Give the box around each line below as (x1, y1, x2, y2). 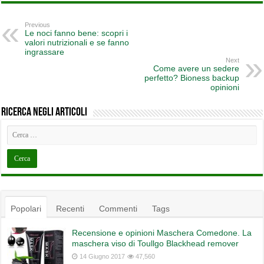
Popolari (11, 204, 42, 213)
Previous (25, 21, 51, 28)
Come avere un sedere (153, 64, 239, 73)
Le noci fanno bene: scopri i (25, 28, 128, 38)
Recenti (56, 204, 85, 213)
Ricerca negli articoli (1, 107, 88, 118)
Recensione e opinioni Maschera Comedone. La (72, 228, 252, 237)
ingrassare (25, 47, 65, 57)
